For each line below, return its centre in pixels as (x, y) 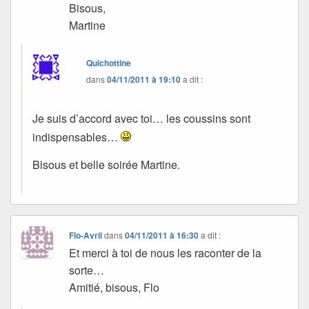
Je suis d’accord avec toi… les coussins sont (141, 118)
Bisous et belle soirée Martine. (106, 165)
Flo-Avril (86, 236)
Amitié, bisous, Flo (114, 288)
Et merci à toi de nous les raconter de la (166, 253)
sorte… (87, 270)
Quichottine (109, 62)
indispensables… (77, 137)
